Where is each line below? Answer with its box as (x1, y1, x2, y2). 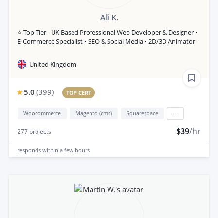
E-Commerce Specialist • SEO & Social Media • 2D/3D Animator (18, 36, 195, 46)
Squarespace (127, 109, 158, 117)
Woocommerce (23, 109, 61, 117)
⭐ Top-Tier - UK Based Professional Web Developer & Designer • (18, 27, 198, 36)
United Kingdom (29, 59, 76, 69)
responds (18, 146, 42, 154)
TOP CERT (66, 89, 91, 96)
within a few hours (42, 146, 90, 154)
